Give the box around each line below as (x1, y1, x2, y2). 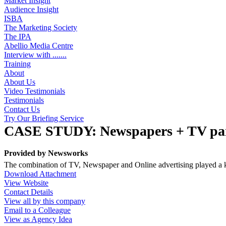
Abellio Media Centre (4, 41, 73, 50)
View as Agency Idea (4, 214, 72, 223)
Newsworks (48, 148, 88, 157)
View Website (4, 178, 48, 187)
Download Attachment (4, 169, 76, 178)
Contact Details (4, 187, 53, 196)
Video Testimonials (4, 87, 65, 95)
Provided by (4, 148, 48, 157)
